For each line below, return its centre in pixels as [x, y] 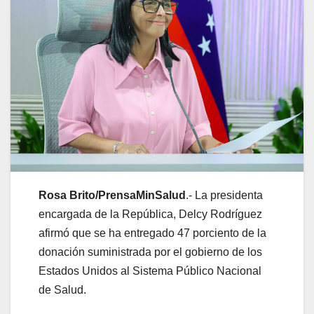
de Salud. [62, 289]
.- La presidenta [224, 195]
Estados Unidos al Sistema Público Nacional [150, 271]
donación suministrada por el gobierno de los [150, 252]
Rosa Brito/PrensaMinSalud [112, 195]
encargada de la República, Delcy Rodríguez [150, 214]
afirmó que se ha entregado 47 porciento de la [152, 233]
